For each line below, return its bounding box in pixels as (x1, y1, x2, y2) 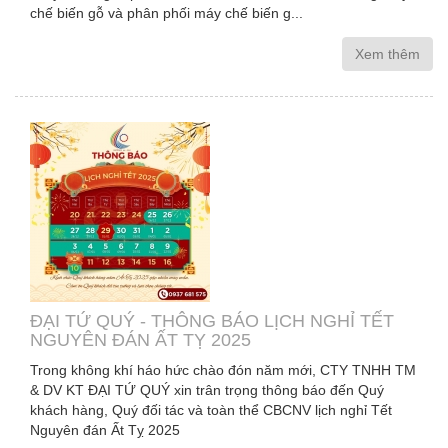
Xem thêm (355, 46, 420, 62)
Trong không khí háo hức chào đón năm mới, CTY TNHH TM (30, 362, 416, 378)
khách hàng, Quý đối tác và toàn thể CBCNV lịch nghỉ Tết (30, 402, 392, 418)
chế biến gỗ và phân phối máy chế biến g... (30, 5, 303, 21)
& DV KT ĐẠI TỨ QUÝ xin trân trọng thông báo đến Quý (30, 382, 384, 398)
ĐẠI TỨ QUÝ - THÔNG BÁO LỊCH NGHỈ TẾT (30, 311, 394, 331)
